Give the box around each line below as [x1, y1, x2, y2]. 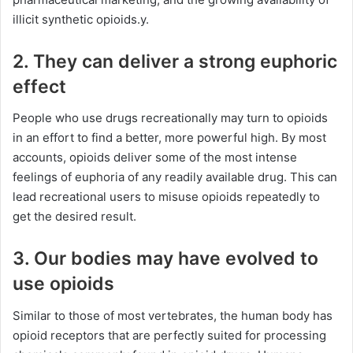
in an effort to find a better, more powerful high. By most [13, 130, 326, 146]
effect [13, 75, 66, 98]
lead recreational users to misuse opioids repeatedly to [13, 189, 320, 205]
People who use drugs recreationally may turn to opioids [13, 110, 328, 126]
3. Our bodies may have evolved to [13, 247, 318, 270]
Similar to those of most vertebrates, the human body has [13, 307, 333, 323]
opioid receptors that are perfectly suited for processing [13, 327, 326, 343]
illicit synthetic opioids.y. [13, 11, 149, 27]
